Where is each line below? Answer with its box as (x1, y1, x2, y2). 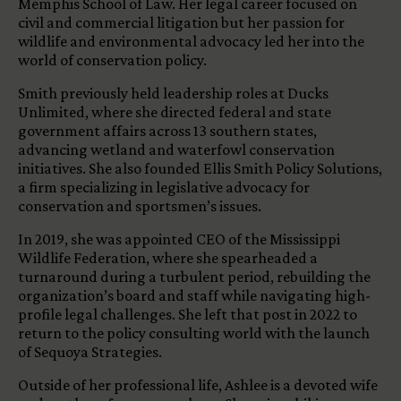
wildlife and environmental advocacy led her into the (18, 31, 364, 50)
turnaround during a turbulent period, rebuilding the (18, 267, 371, 286)
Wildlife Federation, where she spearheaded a (18, 248, 318, 267)
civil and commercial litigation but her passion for (18, 13, 345, 31)
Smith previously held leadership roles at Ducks (18, 83, 328, 102)
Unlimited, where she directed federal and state (18, 102, 331, 121)
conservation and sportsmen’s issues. (18, 196, 261, 215)
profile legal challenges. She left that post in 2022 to (18, 304, 357, 323)
